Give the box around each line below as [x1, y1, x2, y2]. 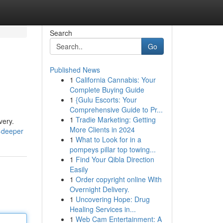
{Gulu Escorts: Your [75, 95, 137, 105]
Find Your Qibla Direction [75, 154, 154, 164]
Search [49, 28, 72, 38]
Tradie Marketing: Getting [75, 114, 156, 124]
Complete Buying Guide [69, 85, 144, 95]
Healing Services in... [69, 204, 136, 214]
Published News [49, 65, 100, 75]
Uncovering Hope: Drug [75, 194, 150, 204]
